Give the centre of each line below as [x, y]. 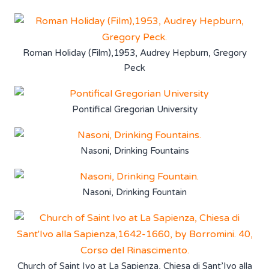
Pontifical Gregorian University [134, 109]
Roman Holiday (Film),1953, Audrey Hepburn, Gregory [134, 53]
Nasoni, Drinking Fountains [134, 150]
